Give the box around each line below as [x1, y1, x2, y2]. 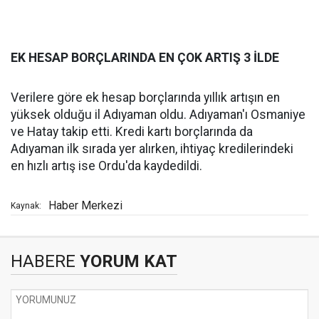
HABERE [11, 251, 75, 271]
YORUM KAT [75, 251, 177, 271]
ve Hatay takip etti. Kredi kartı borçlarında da [11, 125, 253, 139]
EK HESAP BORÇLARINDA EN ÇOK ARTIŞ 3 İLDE [11, 51, 279, 65]
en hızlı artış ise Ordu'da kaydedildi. [11, 159, 202, 173]
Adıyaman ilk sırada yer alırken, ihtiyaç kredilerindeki [11, 142, 293, 156]
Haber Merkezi [48, 199, 122, 212]
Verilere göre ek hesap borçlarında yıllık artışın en [11, 90, 280, 105]
